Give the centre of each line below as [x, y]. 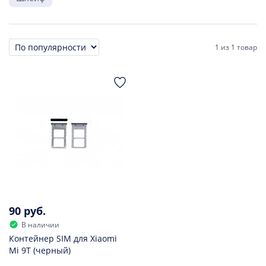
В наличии [40, 224]
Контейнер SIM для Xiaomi [63, 238]
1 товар [244, 47]
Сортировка [34, 52]
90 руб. [27, 210]
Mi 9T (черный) [40, 250]
